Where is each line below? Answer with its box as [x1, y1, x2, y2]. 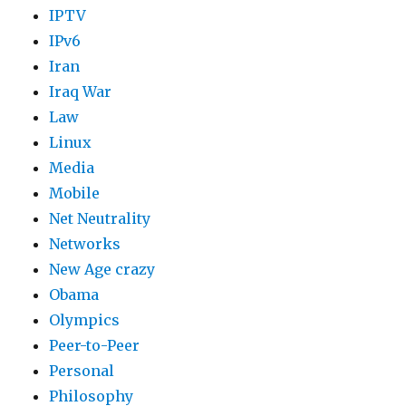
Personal [49, 362, 115, 380]
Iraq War [49, 82, 112, 101]
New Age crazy [49, 260, 156, 278]
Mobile [49, 184, 101, 202]
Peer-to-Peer [49, 336, 140, 354]
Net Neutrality [49, 209, 151, 227]
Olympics [49, 311, 121, 329]
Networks [49, 235, 121, 253]
